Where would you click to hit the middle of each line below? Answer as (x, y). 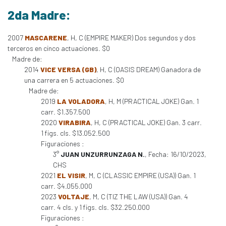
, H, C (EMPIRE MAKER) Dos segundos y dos (131, 38)
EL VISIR (71, 175)
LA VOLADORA (81, 101)
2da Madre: (39, 15)
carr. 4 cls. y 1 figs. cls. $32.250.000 (95, 207)
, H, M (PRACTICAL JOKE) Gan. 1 (152, 101)
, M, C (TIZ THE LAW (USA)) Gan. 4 (139, 196)
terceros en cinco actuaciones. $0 (59, 48)
